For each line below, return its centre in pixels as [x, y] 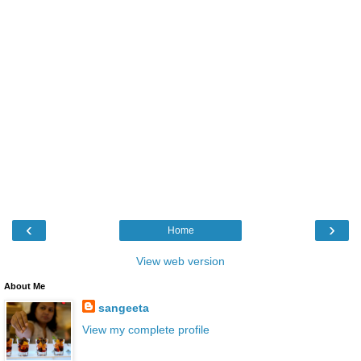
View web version [180, 261]
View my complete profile [145, 329]
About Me [25, 286]
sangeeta [123, 307]
